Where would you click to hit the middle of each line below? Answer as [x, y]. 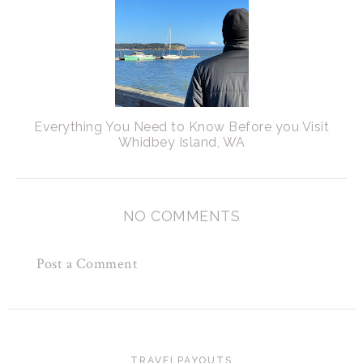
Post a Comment [87, 263]
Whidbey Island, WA [181, 142]
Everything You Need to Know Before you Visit [181, 126]
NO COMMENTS [181, 216]
